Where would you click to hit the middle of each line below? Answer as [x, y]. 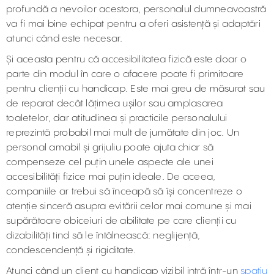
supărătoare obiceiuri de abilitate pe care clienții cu [121, 221]
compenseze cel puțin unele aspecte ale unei [110, 162]
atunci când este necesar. [65, 39]
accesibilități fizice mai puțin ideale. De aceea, [111, 177]
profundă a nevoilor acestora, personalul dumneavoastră [136, 9]
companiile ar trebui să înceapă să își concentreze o [124, 192]
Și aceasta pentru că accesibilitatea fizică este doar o [126, 60]
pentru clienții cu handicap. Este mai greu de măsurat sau [136, 89]
